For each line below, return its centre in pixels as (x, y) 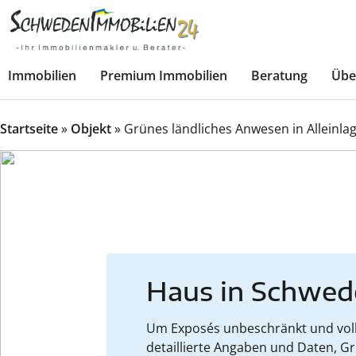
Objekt (91, 129)
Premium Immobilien (164, 76)
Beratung (279, 76)
